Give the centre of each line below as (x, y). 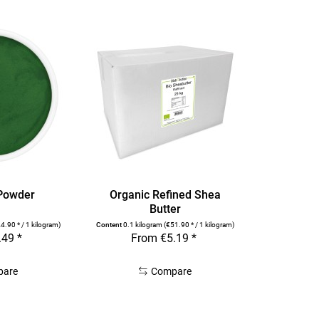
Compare (172, 272)
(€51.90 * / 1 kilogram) (199, 225)
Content (110, 225)
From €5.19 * (163, 239)
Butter (166, 209)
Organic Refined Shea (166, 195)
